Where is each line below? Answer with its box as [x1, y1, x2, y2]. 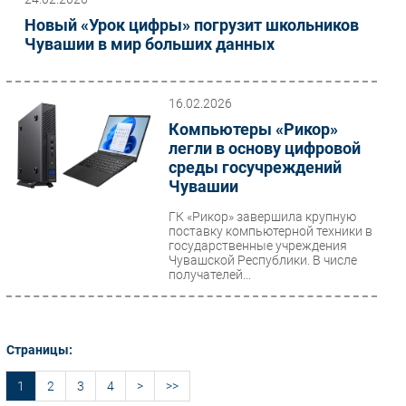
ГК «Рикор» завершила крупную [168, 209, 356, 224]
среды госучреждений [168, 158, 342, 177]
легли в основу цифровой [168, 139, 361, 158]
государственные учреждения [168, 238, 347, 253]
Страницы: [6, 343, 72, 357]
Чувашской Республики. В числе [168, 253, 357, 267]
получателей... [168, 267, 251, 282]
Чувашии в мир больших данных [24, 34, 275, 53]
